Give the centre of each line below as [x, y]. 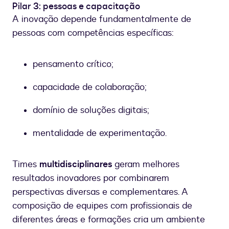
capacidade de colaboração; [90, 87]
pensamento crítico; [73, 64]
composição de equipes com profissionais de [102, 206]
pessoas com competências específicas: [93, 33]
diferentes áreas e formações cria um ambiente [109, 220]
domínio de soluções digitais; [91, 110]
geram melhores [147, 165]
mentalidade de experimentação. [100, 133]
